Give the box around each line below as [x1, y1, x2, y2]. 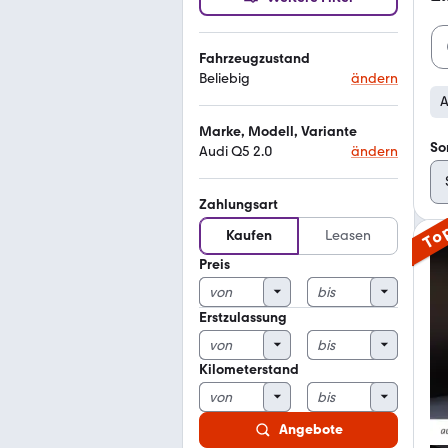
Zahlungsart [199, 196, 278, 213]
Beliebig [199, 70, 250, 87]
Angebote [278, 421, 343, 438]
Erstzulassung [199, 309, 287, 326]
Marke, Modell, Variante [199, 123, 357, 140]
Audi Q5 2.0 [199, 143, 273, 160]
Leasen [325, 227, 371, 244]
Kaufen [226, 227, 272, 244]
